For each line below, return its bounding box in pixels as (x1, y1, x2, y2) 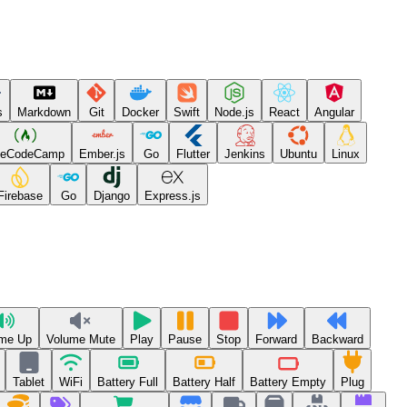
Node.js (214, 104, 254, 119)
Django (94, 189, 130, 203)
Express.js (144, 189, 201, 203)
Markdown (17, 104, 71, 119)
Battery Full (97, 374, 158, 389)
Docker (122, 104, 159, 119)
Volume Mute (46, 333, 115, 347)
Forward (255, 333, 297, 347)
